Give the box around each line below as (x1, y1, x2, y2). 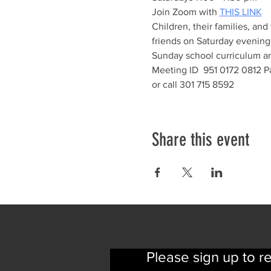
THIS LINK (219, 7, 262, 17)
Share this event (151, 129, 249, 151)
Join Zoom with (151, 7, 220, 17)
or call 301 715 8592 (151, 79, 234, 90)
